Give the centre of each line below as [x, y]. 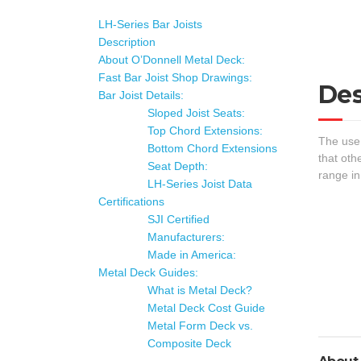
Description [127, 42]
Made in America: [192, 255]
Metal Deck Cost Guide [206, 308]
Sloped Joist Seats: [196, 113]
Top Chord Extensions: [205, 131]
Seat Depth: [178, 166]
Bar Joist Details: [141, 95]
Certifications [131, 201]
